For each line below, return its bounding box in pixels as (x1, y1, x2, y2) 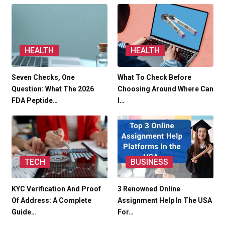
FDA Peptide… (12, 96, 58, 104)
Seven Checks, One (12, 73, 75, 81)
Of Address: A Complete (12, 196, 91, 204)
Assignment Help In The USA (118, 196, 212, 204)
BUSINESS (131, 157, 168, 167)
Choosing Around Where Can (118, 84, 213, 93)
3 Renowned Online (118, 184, 180, 193)
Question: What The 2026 (12, 84, 94, 93)
